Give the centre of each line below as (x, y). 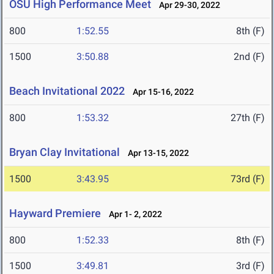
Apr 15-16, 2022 (161, 92)
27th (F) (248, 118)
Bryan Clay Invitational (65, 152)
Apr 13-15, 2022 (156, 153)
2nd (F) (249, 57)
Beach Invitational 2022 (67, 91)
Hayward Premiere (55, 213)
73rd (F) (248, 179)
